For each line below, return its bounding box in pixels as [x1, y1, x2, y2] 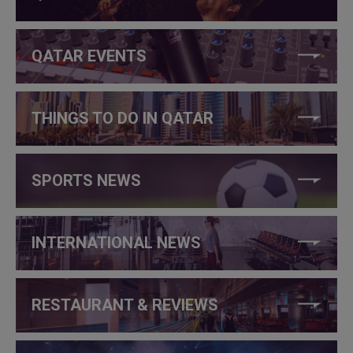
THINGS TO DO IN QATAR [32, 109, 214, 128]
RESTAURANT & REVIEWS [32, 295, 218, 315]
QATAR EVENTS [32, 46, 147, 66]
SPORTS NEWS [32, 171, 141, 191]
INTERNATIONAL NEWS [32, 233, 201, 253]
